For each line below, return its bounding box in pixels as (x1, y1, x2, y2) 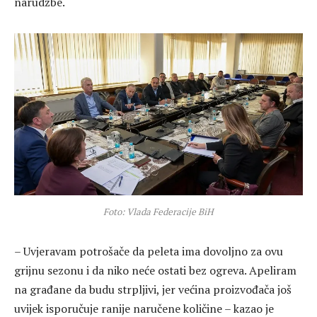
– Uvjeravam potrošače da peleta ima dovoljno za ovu (14, 243, 283, 259)
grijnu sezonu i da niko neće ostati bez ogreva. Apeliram (14, 262, 296, 278)
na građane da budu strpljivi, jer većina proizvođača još (14, 281, 292, 297)
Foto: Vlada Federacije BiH (103, 204, 214, 218)
